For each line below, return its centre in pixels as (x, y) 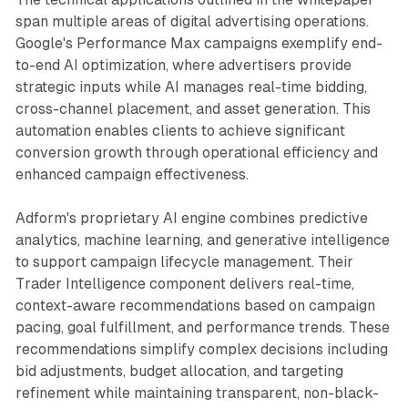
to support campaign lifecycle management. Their (184, 262)
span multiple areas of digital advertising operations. (192, 22)
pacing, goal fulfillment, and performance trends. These (202, 328)
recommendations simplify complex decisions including (201, 350)
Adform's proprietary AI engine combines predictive (191, 219)
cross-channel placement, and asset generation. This (193, 109)
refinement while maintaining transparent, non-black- (197, 393)
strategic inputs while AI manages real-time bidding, (191, 87)
